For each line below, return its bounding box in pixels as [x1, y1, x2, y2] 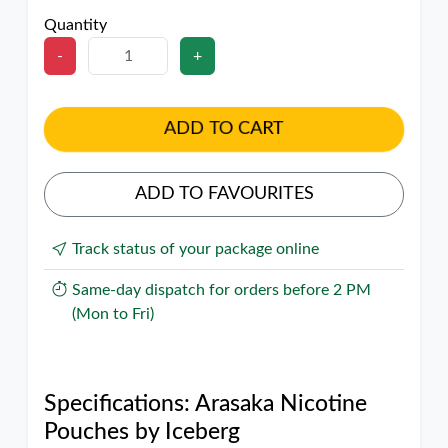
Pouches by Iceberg [44, 420, 240, 444]
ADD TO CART [164, 120, 284, 138]
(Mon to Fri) [72, 306, 154, 322]
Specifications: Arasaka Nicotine [44, 392, 367, 416]
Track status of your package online [72, 241, 319, 257]
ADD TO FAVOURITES [134, 185, 314, 203]
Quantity [44, 17, 107, 33]
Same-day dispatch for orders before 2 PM [72, 282, 371, 298]
